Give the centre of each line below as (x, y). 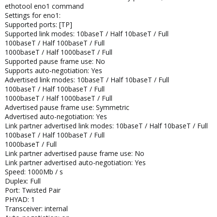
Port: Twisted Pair (33, 190)
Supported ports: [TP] (39, 24)
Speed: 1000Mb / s (34, 172)
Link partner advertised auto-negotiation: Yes (75, 163)
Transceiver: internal (36, 209)
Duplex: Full (23, 181)
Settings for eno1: (33, 15)
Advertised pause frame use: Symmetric (67, 107)
